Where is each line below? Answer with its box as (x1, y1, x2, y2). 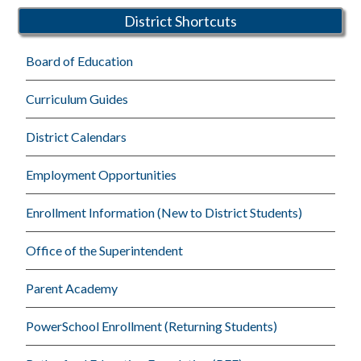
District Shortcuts (124, 11, 237, 30)
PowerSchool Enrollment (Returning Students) (26, 318, 278, 334)
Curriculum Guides (26, 91, 129, 106)
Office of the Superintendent (26, 243, 184, 258)
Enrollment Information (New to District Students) (26, 205, 303, 220)
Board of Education (26, 53, 134, 68)
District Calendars (26, 129, 127, 144)
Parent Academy (26, 280, 118, 296)
